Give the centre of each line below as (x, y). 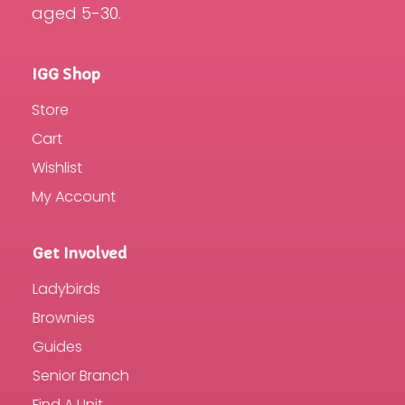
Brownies (63, 318)
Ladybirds (66, 289)
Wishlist (57, 168)
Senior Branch (80, 376)
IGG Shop (66, 75)
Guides (57, 347)
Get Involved (80, 254)
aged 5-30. (76, 14)
